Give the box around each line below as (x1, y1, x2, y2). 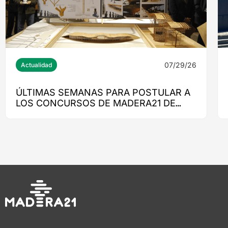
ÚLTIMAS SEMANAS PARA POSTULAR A (16, 87, 190, 98)
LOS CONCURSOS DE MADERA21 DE (16, 97, 176, 108)
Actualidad (21, 61, 52, 69)
